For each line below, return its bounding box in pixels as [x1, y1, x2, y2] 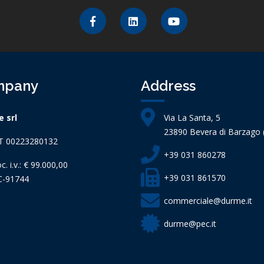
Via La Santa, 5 [161, 112, 220, 123]
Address [141, 77, 196, 94]
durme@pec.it [164, 218, 216, 229]
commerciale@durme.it [164, 195, 252, 206]
